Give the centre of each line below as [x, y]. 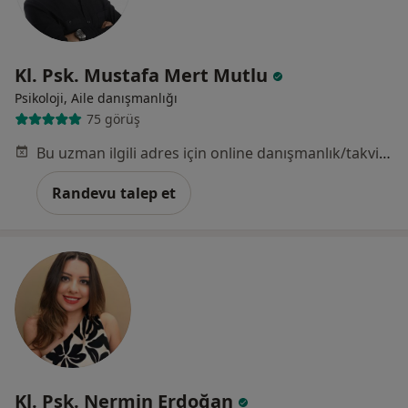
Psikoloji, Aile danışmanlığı [96, 97]
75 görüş [113, 119]
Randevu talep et [114, 193]
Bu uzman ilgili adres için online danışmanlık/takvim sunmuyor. [385, 153]
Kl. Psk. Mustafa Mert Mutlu [143, 75]
